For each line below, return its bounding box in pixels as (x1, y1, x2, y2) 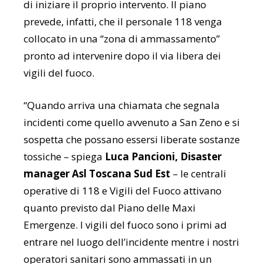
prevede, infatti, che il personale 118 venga (24, 14, 222, 28)
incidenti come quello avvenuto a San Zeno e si (24, 115, 240, 129)
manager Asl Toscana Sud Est (24, 166, 170, 180)
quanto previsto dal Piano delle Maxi (24, 200, 196, 214)
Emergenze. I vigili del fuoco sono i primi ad (24, 217, 227, 232)
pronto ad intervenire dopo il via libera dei (24, 48, 221, 62)
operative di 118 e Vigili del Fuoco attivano (24, 183, 222, 197)
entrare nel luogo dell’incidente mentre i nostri (24, 235, 239, 249)
